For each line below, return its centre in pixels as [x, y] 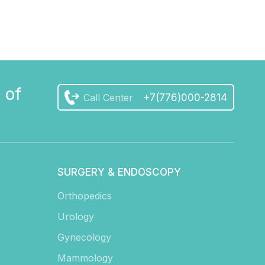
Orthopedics [85, 196]
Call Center [109, 97]
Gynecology [85, 237]
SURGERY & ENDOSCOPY [119, 172]
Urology [76, 217]
